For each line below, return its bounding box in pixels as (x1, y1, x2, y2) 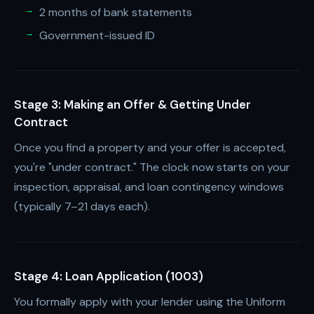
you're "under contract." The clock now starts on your (14, 160, 290, 175)
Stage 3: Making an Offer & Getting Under (14, 97, 251, 112)
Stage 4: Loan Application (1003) (14, 268, 203, 284)
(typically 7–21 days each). (14, 199, 150, 214)
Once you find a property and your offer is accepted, (14, 140, 286, 155)
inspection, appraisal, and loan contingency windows (14, 179, 284, 194)
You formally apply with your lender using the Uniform (14, 294, 285, 309)
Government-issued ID (39, 28, 155, 43)
